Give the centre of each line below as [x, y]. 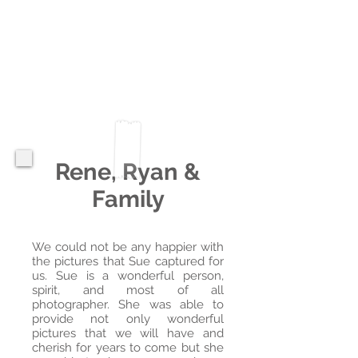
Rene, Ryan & [128, 172]
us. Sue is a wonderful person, [128, 276]
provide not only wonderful [128, 319]
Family [128, 199]
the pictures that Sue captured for [128, 261]
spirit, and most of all [128, 290]
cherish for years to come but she [128, 348]
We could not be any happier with [128, 247]
